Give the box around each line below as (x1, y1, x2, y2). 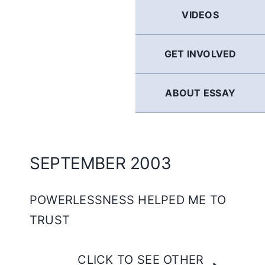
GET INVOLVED (164, 48, 237, 60)
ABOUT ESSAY (165, 87, 235, 99)
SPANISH (111, 75, 154, 87)
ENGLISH (111, 111, 154, 123)
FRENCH (112, 39, 153, 51)
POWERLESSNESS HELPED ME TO (30, 193, 227, 207)
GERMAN (111, 3, 154, 15)
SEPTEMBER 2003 (30, 153, 172, 173)
